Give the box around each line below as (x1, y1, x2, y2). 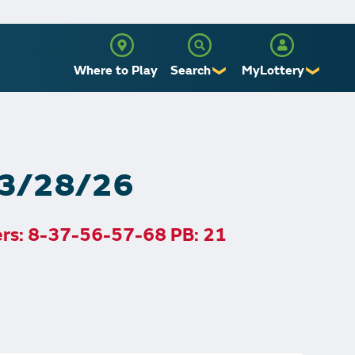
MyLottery (242, 63, 304, 78)
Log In (290, 134, 323, 151)
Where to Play (74, 63, 158, 78)
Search (170, 63, 211, 78)
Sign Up (281, 103, 323, 120)
